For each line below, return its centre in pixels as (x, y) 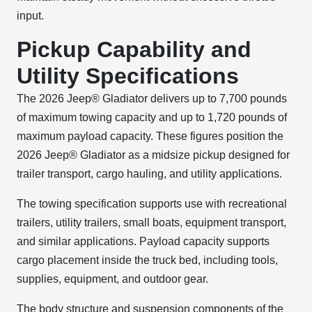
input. (30, 16)
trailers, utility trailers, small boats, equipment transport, (151, 223)
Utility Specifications (128, 76)
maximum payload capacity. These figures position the (150, 136)
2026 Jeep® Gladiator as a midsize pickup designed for (153, 155)
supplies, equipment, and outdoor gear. (112, 279)
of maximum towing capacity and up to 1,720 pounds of (152, 117)
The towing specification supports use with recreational (152, 204)
